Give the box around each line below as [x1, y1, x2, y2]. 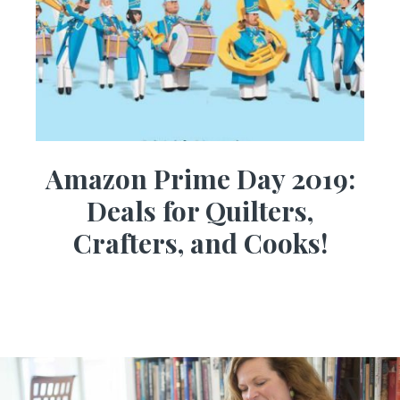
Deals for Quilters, [87, 193, 313, 229]
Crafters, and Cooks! [72, 225, 328, 262]
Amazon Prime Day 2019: [45, 161, 355, 197]
